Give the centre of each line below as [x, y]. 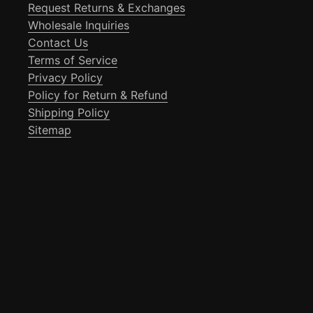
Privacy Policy [65, 78]
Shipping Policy [69, 113]
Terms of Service [73, 60]
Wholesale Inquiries [79, 26]
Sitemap [50, 130]
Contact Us [58, 43]
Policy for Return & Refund [98, 95]
